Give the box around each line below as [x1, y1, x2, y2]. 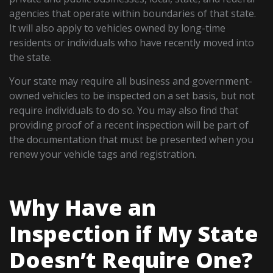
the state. [9, 51, 52, 65]
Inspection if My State [9, 219, 259, 249]
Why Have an [9, 193, 157, 223]
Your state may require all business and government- [9, 74, 253, 88]
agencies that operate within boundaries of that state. [9, 7, 257, 21]
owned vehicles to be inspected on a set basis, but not [9, 89, 255, 103]
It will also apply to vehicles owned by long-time [9, 21, 226, 35]
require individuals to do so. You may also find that [9, 104, 239, 118]
